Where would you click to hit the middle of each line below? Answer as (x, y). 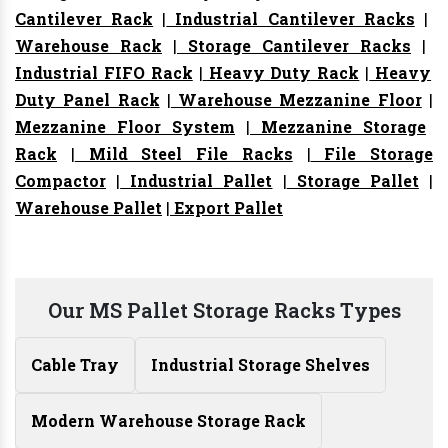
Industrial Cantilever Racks (290, 19)
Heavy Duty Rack (281, 73)
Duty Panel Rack (87, 100)
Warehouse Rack (88, 46)
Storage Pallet (352, 181)
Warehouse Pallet (88, 208)
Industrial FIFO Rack (104, 73)
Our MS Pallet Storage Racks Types (224, 310)
